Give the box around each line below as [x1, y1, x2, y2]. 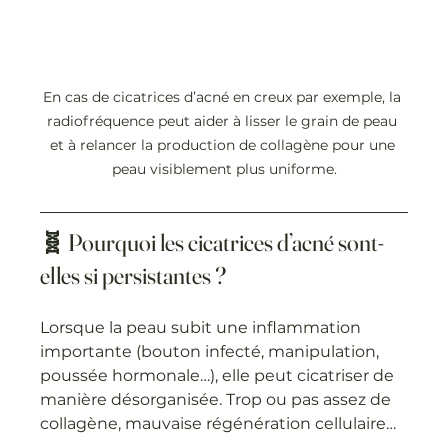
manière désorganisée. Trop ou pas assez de [40, 389, 396, 409]
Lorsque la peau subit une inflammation [40, 317, 366, 337]
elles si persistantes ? [40, 260, 227, 290]
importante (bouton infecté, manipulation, [40, 341, 384, 361]
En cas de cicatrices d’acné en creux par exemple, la [43, 87, 405, 106]
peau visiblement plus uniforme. [111, 159, 337, 178]
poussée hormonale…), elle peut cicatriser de [40, 365, 399, 385]
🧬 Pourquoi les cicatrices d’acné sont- [40, 227, 385, 257]
